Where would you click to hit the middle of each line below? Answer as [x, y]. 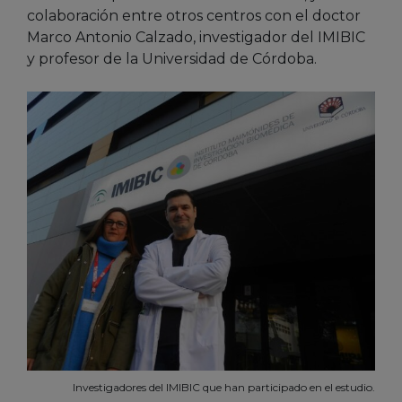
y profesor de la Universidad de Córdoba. [172, 59]
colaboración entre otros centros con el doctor [194, 16]
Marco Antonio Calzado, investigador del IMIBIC [196, 38]
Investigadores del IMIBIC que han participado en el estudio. [224, 388]
